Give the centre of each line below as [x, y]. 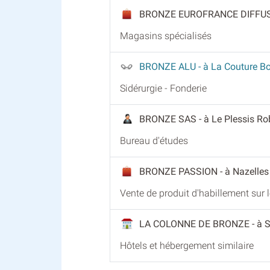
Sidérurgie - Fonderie [163, 88]
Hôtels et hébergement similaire [187, 245]
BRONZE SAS [169, 119]
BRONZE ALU [169, 66]
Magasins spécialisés [166, 36]
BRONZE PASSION [180, 171]
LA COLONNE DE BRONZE [196, 224]
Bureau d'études [154, 140]
